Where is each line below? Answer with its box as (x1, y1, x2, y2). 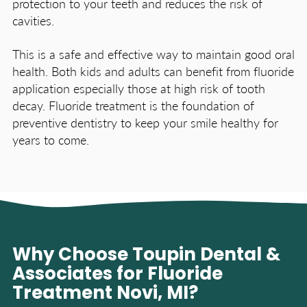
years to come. (12, 131, 89, 148)
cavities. (12, 12, 54, 29)
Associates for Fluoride (12, 266, 223, 284)
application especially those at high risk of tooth (12, 79, 265, 97)
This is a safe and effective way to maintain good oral (12, 45, 295, 62)
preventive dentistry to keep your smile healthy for (12, 114, 278, 131)
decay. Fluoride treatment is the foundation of (12, 97, 254, 114)
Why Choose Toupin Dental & (12, 247, 280, 265)
